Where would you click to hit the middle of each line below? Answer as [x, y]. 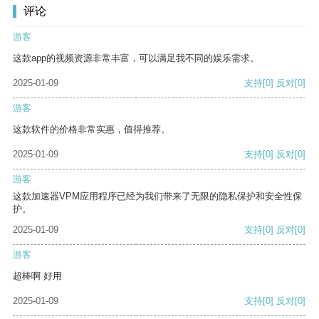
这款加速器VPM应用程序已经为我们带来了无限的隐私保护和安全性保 [157, 197]
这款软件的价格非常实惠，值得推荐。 [91, 130]
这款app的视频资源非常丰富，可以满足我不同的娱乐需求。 [136, 58]
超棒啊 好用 [37, 276]
